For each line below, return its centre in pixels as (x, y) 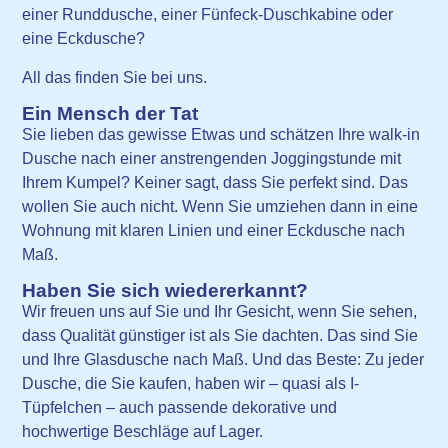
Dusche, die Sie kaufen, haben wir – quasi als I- (191, 384)
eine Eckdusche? (84, 39)
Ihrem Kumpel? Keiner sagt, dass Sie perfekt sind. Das (215, 182)
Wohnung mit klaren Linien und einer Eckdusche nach (214, 230)
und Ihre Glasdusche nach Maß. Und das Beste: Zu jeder (223, 360)
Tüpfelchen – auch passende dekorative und (180, 408)
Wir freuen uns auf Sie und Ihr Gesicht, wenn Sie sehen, (220, 312)
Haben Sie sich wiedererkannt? (165, 291)
